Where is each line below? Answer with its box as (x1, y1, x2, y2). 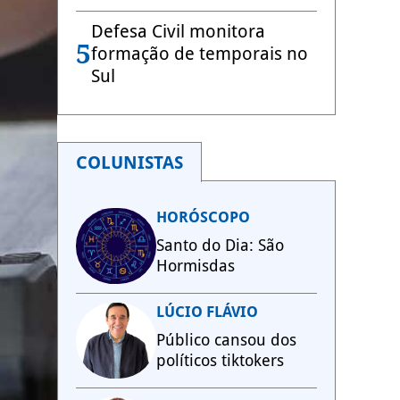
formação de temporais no (91, 43, 308, 64)
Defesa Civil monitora (91, 21, 265, 42)
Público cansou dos (156, 330, 296, 349)
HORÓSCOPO (156, 208, 250, 226)
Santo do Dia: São (156, 236, 284, 254)
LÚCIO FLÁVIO (156, 303, 258, 321)
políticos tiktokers (156, 351, 284, 370)
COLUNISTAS (76, 152, 183, 173)
